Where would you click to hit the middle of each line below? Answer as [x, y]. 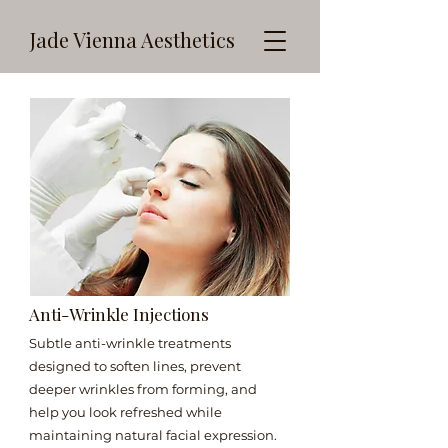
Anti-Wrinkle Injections [119, 314]
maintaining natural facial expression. [153, 435]
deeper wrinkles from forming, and [143, 389]
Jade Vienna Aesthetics [132, 39]
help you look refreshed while [125, 412]
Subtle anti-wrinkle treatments [130, 343]
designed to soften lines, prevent [135, 366]
